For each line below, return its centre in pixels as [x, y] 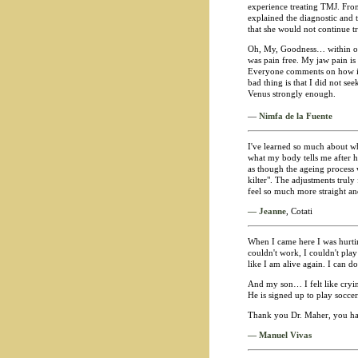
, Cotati [299, 211]
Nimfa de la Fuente [295, 116]
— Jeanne [267, 211]
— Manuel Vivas [279, 335]
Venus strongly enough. [291, 93]
